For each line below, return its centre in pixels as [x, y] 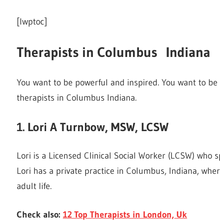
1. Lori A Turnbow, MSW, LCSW [93, 127]
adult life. [34, 186]
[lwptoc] [32, 21]
